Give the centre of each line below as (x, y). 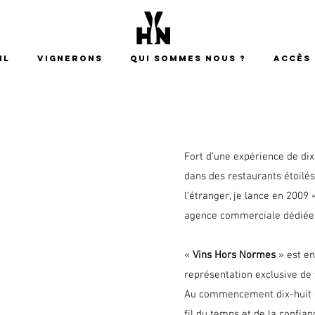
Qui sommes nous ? (188, 58)
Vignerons (70, 58)
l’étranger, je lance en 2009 (248, 196)
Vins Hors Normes (236, 255)
